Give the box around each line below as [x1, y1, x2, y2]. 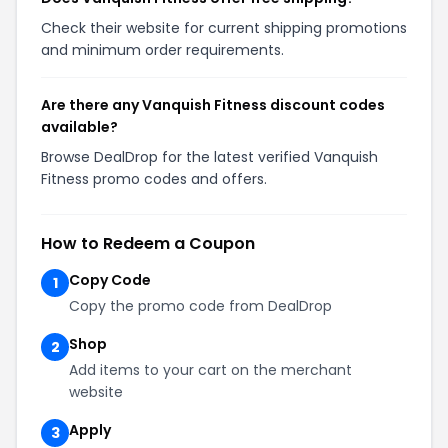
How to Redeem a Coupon [41, 232, 255, 255]
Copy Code [69, 270, 151, 290]
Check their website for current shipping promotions [41, 18, 407, 38]
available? [41, 117, 118, 137]
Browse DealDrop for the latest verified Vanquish [41, 147, 378, 167]
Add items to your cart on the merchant [69, 360, 352, 380]
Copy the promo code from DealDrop [69, 296, 332, 316]
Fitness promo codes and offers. [41, 169, 267, 189]
